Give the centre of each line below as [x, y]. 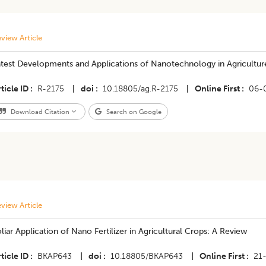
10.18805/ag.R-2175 [140, 89]
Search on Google [133, 112]
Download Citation [40, 112]
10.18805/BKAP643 [146, 256]
